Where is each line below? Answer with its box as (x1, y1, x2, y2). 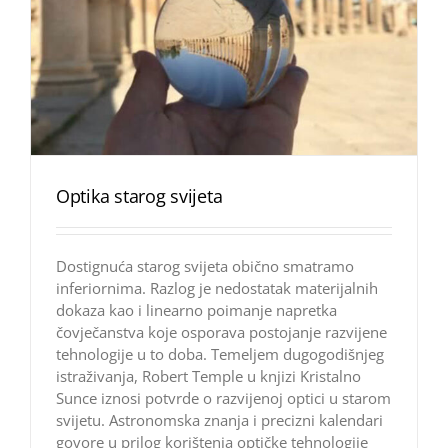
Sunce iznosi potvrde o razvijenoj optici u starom (56, 388, 391, 409)
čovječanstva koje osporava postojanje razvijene (56, 322, 387, 343)
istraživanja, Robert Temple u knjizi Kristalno (56, 366, 361, 387)
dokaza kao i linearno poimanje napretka (56, 300, 337, 321)
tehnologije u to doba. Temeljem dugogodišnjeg (56, 344, 384, 365)
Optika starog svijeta (56, 184, 223, 209)
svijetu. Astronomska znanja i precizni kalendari (56, 410, 383, 431)
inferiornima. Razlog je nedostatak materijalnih (56, 278, 378, 299)
